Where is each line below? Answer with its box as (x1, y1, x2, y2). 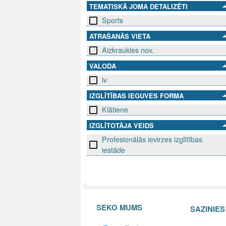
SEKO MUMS (96, 201, 142, 213)
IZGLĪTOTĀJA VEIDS (89, 121, 154, 131)
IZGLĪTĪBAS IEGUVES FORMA (89, 91, 184, 101)
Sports (102, 15, 123, 26)
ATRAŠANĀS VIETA (89, 31, 150, 41)
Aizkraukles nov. (102, 45, 154, 55)
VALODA (89, 61, 116, 71)
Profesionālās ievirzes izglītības (102, 134, 202, 145)
